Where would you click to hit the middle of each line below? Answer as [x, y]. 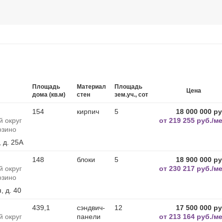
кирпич [88, 111]
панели [89, 217]
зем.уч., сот [131, 95]
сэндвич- [91, 208]
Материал [91, 87]
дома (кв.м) [49, 95]
